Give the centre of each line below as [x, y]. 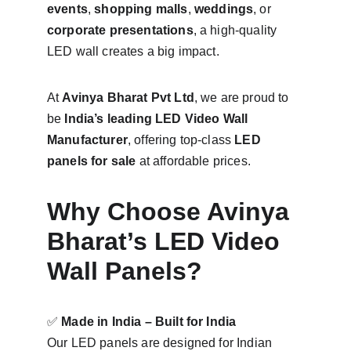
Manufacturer [87, 140]
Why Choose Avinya [172, 212]
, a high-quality [237, 30]
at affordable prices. [193, 161]
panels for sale [92, 161]
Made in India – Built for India [149, 322]
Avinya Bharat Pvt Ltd [128, 98]
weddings [224, 9]
